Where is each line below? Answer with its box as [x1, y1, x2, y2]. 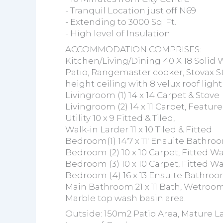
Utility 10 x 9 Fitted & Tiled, [65, 112, 175, 123]
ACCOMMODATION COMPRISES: [65, 44, 201, 54]
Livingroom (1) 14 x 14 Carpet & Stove [65, 90, 220, 100]
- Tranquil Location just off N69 [65, 5, 196, 16]
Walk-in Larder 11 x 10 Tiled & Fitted [65, 124, 212, 134]
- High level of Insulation [65, 28, 170, 39]
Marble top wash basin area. [65, 193, 186, 203]
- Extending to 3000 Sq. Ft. [65, 17, 176, 27]
